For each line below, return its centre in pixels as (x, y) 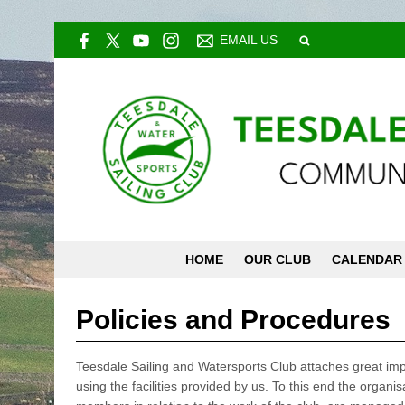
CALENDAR (367, 260)
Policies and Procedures (233, 320)
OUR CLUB (278, 260)
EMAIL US (249, 40)
